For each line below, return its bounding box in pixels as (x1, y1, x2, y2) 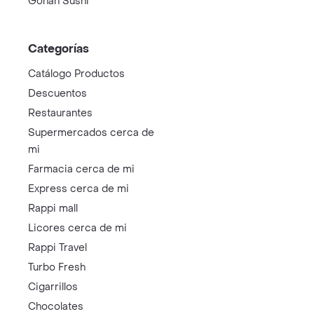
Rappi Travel (28, 241, 87, 254)
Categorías (28, 41, 89, 56)
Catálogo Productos (28, 67, 125, 81)
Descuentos (28, 87, 87, 100)
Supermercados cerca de (28, 126, 154, 139)
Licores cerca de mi (28, 221, 127, 235)
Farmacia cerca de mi (28, 163, 135, 176)
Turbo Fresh (28, 261, 86, 274)
